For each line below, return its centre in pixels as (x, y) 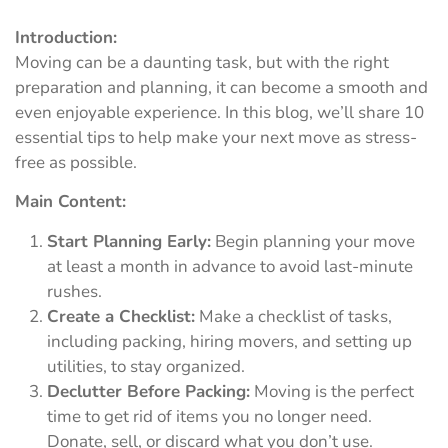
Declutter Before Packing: (148, 391)
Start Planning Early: (129, 241)
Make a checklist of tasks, (293, 316)
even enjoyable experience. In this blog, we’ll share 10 (219, 113)
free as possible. (76, 163)
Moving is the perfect (332, 391)
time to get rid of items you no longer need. (209, 416)
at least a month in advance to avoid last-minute (230, 266)
